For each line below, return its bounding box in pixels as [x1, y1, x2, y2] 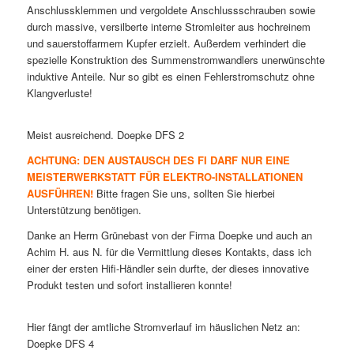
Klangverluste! [26, 85, 92, 100]
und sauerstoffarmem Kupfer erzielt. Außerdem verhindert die [26, 35, 306, 51]
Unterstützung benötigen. [26, 201, 141, 217]
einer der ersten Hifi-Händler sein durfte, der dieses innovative [26, 260, 309, 276]
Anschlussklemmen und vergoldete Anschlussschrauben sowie [26, 2, 315, 17]
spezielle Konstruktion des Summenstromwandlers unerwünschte [26, 51, 325, 67]
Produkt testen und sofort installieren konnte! [26, 277, 232, 292]
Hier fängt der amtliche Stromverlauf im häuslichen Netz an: [26, 318, 300, 334]
